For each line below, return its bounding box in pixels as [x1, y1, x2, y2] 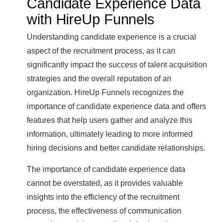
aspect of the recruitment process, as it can [27, 46, 175, 55]
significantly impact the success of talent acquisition [27, 60, 207, 69]
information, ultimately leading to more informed [27, 129, 193, 139]
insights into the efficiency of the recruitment [27, 192, 179, 202]
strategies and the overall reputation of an [27, 74, 171, 83]
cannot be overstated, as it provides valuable [27, 178, 183, 188]
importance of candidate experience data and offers [27, 102, 206, 111]
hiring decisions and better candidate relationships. [27, 143, 205, 153]
